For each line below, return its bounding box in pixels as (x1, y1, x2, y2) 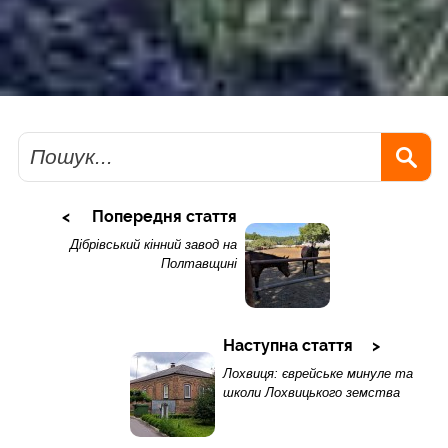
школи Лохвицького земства (222, 385, 400, 401)
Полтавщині (160, 256, 237, 272)
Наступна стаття (222, 336, 353, 356)
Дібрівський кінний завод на (69, 237, 237, 253)
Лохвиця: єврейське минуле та (222, 366, 413, 382)
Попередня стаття (91, 207, 237, 227)
